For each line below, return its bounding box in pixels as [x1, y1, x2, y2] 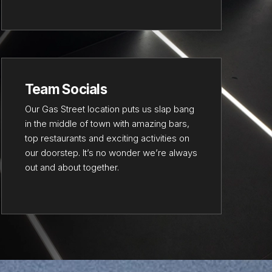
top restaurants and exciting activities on [24, 132, 189, 144]
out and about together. [24, 161, 119, 173]
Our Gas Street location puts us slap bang [24, 103, 194, 115]
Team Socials [24, 81, 107, 98]
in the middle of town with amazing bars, [24, 117, 189, 129]
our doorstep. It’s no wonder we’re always [24, 146, 197, 158]
